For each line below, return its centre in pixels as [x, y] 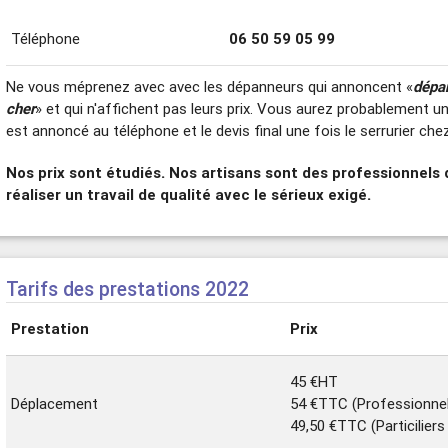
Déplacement [55, 403]
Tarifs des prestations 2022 [128, 288]
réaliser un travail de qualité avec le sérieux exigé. [189, 194]
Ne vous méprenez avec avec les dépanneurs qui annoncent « [210, 86]
